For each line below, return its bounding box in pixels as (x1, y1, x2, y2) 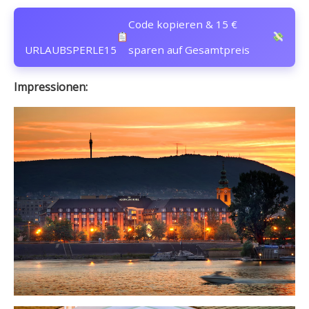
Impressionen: (14, 79, 88, 94)
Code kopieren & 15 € (128, 17, 238, 31)
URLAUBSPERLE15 (25, 42, 117, 57)
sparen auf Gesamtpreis (128, 42, 250, 57)
